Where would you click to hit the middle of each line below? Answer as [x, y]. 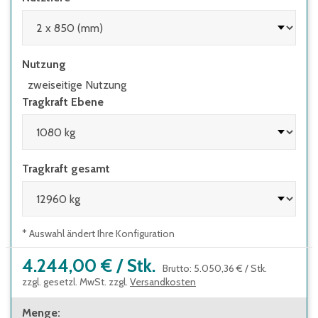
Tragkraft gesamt [66, 169]
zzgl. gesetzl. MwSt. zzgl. [75, 282]
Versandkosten [163, 282]
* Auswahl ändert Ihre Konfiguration [98, 234]
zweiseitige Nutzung [77, 85]
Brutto [176, 268]
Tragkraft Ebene [63, 102]
